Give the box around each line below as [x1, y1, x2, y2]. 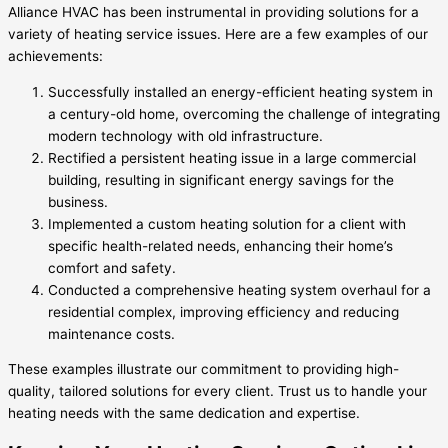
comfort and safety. [48, 259, 176, 276]
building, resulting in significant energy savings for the [48, 171, 394, 188]
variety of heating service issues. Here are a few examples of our [8, 26, 428, 42]
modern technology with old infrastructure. [48, 127, 323, 144]
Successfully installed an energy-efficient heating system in [48, 83, 433, 100]
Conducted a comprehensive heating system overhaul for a [48, 281, 431, 298]
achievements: [8, 48, 103, 64]
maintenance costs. [48, 325, 175, 342]
